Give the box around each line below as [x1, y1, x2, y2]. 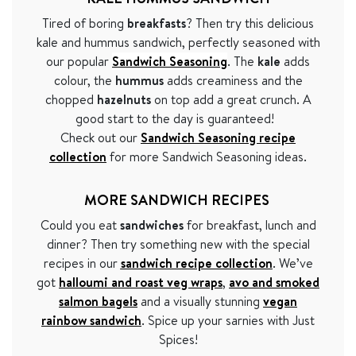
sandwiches [119, 215, 184, 234]
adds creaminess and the [163, 71, 303, 89]
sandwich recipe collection [120, 253, 273, 272]
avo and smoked [229, 273, 319, 291]
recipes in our [43, 253, 121, 272]
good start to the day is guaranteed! [75, 109, 277, 127]
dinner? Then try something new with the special [46, 234, 310, 253]
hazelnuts [96, 90, 154, 108]
